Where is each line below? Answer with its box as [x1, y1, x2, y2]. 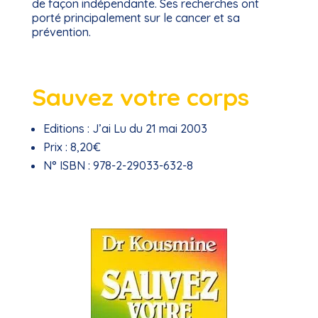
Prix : [43, 140, 67, 154]
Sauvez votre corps [31, 82, 249, 111]
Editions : [43, 121, 89, 136]
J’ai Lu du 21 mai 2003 [89, 121, 207, 136]
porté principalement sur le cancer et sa [31, 11, 240, 25]
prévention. [31, 25, 91, 39]
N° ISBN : [43, 158, 90, 172]
